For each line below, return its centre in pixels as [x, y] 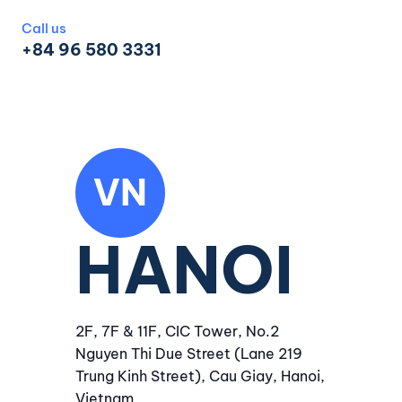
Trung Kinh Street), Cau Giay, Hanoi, [200, 376]
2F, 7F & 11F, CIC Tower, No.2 [177, 331]
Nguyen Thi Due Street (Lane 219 [188, 354]
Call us [44, 28]
